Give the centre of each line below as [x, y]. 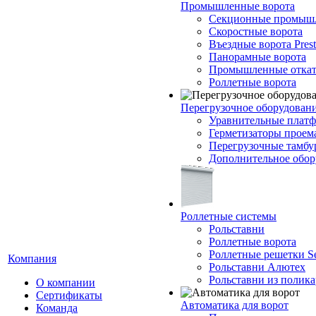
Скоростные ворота [256, 31]
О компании [66, 282]
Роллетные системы [229, 216]
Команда [57, 308]
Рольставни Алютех [257, 267]
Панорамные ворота [257, 57]
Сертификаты [69, 295]
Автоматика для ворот [235, 305]
